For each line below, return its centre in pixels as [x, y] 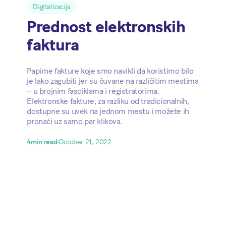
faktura [53, 45]
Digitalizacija [52, 7]
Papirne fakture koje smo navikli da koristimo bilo [110, 71]
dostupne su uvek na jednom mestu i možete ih [108, 111]
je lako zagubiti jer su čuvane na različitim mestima [113, 81]
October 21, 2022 [85, 142]
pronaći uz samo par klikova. [75, 121]
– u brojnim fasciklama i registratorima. [93, 91]
